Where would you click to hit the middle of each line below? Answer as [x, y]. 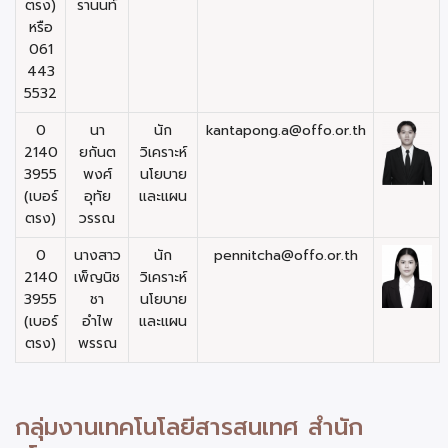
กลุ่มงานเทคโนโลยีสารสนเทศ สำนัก [189, 427]
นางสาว [97, 255]
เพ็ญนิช [97, 277]
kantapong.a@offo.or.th [285, 130]
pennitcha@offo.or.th [285, 255]
